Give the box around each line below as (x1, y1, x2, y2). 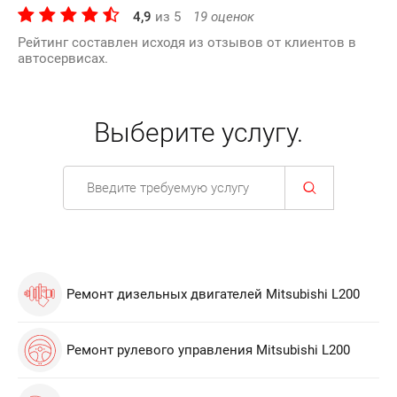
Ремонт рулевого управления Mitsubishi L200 (66, 342, 350, 358)
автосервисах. (18, 51, 108, 66)
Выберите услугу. (94, 117, 303, 148)
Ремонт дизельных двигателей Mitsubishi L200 (66, 286, 360, 302)
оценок (207, 9, 254, 25)
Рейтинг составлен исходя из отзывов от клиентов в (18, 35, 356, 51)
